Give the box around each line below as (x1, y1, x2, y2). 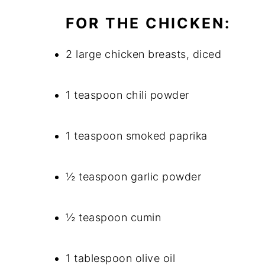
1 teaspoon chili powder (66, 89, 189, 101)
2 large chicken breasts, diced (66, 48, 221, 60)
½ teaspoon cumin (66, 211, 161, 224)
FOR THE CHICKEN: (66, 14, 231, 32)
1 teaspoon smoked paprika (66, 130, 208, 142)
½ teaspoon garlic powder (66, 170, 201, 183)
